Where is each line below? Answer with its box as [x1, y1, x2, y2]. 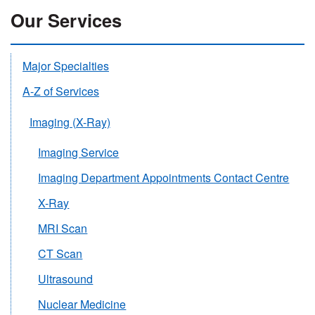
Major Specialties [22, 58, 109, 75]
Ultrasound [38, 271, 94, 288]
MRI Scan [38, 220, 88, 237]
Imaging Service [38, 144, 120, 161]
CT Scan [38, 245, 83, 262]
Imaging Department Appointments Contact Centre [38, 169, 290, 186]
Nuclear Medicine [38, 296, 127, 313]
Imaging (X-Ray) [29, 113, 110, 130]
